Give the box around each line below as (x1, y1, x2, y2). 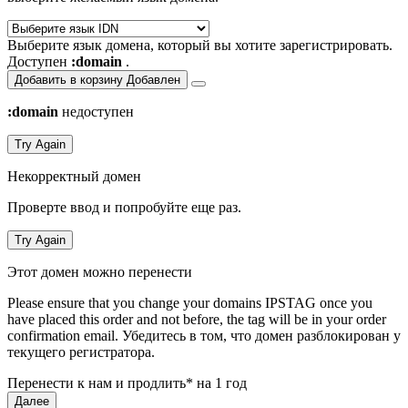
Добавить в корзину (15, 72, 123, 87)
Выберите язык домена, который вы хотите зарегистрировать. (7, 36, 393, 53)
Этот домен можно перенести (7, 263, 192, 280)
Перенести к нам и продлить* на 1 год (7, 374, 247, 391)
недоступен (58, 103, 134, 119)
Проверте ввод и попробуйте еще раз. (7, 199, 241, 215)
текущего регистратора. (7, 343, 155, 360)
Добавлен (127, 72, 180, 87)
